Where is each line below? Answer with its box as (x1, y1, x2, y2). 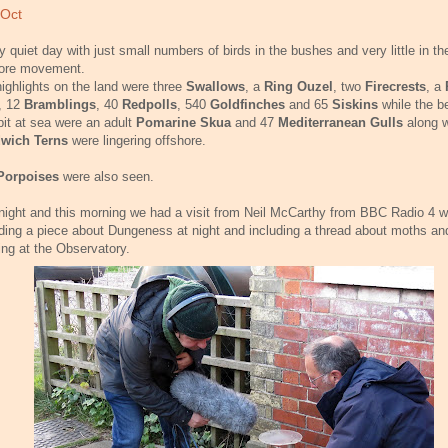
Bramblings (24, 96, 96, 112)
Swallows (186, 78, 245, 94)
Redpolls (122, 96, 177, 112)
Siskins (332, 96, 382, 112)
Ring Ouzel (264, 78, 333, 94)
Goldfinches (210, 96, 289, 112)
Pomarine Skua (136, 114, 231, 130)
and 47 (231, 114, 278, 130)
